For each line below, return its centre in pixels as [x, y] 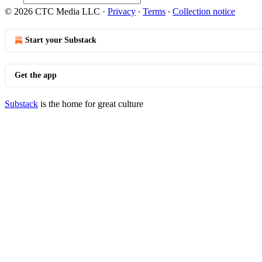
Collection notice [204, 11]
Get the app [36, 75]
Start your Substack [61, 40]
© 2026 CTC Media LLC [52, 11]
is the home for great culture [91, 104]
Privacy [122, 11]
